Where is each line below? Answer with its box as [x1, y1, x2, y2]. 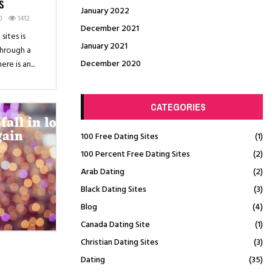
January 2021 [81, 39, 127, 53]
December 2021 [81, 22, 139, 36]
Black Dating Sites [81, 183, 146, 197]
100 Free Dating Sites [81, 130, 158, 144]
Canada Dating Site [81, 218, 150, 232]
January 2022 [81, 4, 129, 18]
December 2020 [81, 57, 141, 71]
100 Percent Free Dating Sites [81, 148, 190, 161]
